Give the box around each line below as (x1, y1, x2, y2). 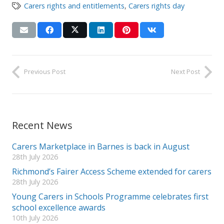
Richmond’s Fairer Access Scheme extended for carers (12, 166, 211, 177)
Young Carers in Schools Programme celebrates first (12, 191, 208, 202)
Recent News (12, 118, 72, 132)
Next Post (171, 67, 200, 76)
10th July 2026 (12, 213, 58, 222)
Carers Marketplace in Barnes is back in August (12, 141, 189, 152)
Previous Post (24, 67, 65, 76)
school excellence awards (12, 202, 105, 213)
